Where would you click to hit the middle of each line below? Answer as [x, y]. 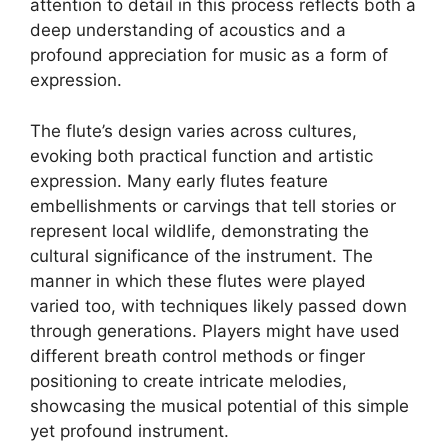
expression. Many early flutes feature [179, 180]
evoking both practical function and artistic [201, 155]
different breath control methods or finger [197, 355]
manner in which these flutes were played [198, 280]
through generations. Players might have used [215, 330]
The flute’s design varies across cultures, [193, 130]
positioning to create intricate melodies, [188, 380]
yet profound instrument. [129, 430]
